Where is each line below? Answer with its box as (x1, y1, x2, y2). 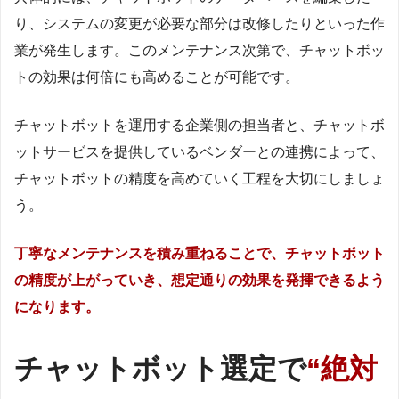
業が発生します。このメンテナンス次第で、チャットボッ (14, 43, 385, 59)
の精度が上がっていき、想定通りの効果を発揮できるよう (14, 273, 385, 289)
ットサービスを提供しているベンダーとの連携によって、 (14, 144, 385, 160)
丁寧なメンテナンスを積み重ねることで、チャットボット (14, 246, 385, 262)
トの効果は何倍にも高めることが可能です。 (14, 69, 299, 85)
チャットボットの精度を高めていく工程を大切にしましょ (14, 171, 385, 187)
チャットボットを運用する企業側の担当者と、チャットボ (14, 118, 385, 134)
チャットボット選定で (14, 353, 306, 386)
